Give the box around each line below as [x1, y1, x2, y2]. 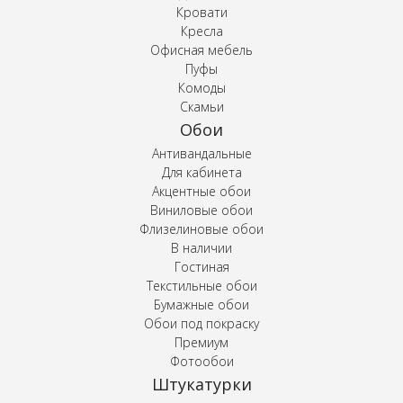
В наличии [171, 238, 232, 256]
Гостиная [174, 257, 229, 275]
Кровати [175, 3, 228, 21]
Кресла [180, 22, 223, 40]
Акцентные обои [152, 182, 251, 200]
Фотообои [169, 352, 234, 370]
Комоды [177, 78, 226, 96]
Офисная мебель [150, 40, 253, 58]
